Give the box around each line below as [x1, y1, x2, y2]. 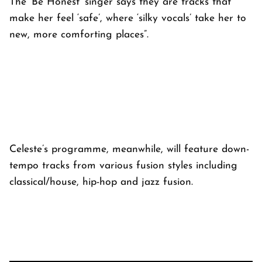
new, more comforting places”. [9, 30, 149, 40]
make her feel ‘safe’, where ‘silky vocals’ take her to [9, 13, 246, 24]
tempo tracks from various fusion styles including [9, 161, 237, 171]
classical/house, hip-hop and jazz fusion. [9, 177, 193, 188]
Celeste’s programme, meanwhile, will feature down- [9, 144, 249, 155]
